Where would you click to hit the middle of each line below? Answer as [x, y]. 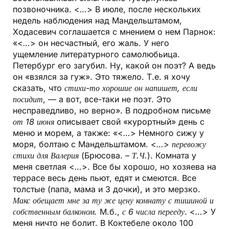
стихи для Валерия [46, 156]
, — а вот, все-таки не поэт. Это [107, 99]
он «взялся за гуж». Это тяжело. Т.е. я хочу [101, 77]
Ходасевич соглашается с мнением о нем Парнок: [114, 32]
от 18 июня [33, 122]
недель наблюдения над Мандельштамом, [97, 21]
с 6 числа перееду [153, 212]
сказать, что [39, 88]
